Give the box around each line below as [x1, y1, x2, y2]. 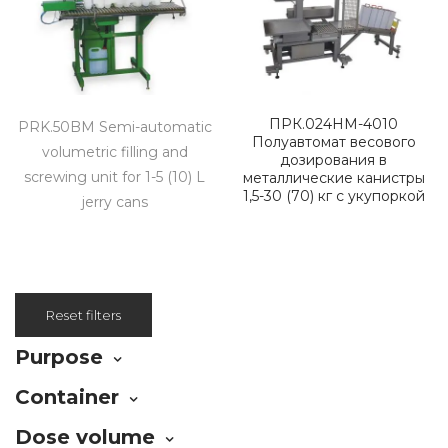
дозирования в [280, 150, 387, 169]
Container [15, 384, 119, 409]
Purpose [15, 344, 103, 369]
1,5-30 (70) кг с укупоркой [242, 186, 425, 205]
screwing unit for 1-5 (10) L [24, 167, 205, 186]
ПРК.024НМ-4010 [269, 114, 398, 133]
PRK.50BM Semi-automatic [17, 117, 212, 136]
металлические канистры [242, 168, 425, 187]
